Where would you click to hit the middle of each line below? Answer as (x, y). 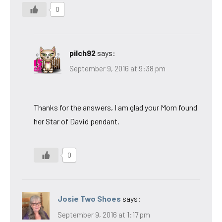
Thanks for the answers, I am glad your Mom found (115, 108)
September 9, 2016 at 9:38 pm (117, 69)
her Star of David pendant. (77, 121)
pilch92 (83, 53)
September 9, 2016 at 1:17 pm (104, 214)
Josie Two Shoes (89, 199)
